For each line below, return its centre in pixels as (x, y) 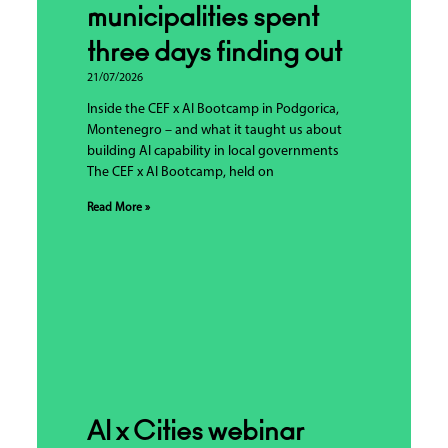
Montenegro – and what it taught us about (214, 130)
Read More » (118, 207)
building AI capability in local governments (214, 151)
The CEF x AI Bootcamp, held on (180, 172)
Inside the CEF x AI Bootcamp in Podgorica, (212, 109)
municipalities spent (202, 17)
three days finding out (216, 52)
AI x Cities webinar (195, 431)
